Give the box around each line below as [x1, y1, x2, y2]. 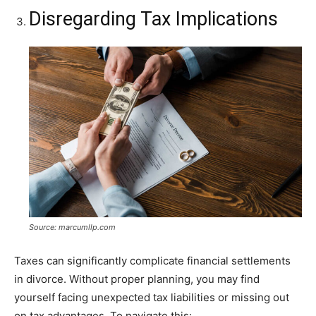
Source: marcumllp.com [29, 222, 116, 233]
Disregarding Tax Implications [29, 8, 278, 31]
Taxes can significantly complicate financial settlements [14, 254, 291, 268]
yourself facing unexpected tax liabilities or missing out [14, 291, 289, 305]
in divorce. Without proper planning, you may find [14, 272, 260, 286]
